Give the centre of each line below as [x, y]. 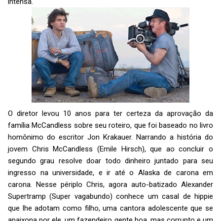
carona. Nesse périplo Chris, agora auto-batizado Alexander [110, 184]
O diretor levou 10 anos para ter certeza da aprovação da [110, 113]
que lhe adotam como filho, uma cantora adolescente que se [110, 208]
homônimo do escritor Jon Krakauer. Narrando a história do [110, 137]
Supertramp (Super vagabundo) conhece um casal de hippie [110, 196]
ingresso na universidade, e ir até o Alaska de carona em [110, 172]
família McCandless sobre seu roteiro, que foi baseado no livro [110, 125]
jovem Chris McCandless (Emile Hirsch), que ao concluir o [110, 149]
